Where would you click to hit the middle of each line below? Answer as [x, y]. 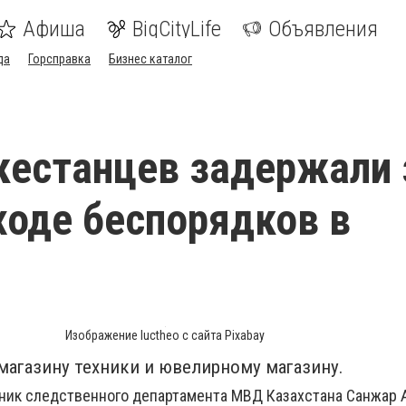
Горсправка [59, 59]
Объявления [323, 29]
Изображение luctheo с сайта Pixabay [165, 335]
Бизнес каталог [150, 59]
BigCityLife [177, 29]
